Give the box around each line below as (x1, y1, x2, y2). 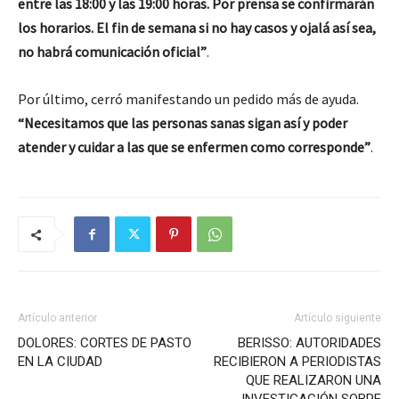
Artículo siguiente (294, 312, 381, 324)
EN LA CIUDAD (18, 354, 102, 370)
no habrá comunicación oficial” (18, 43, 207, 61)
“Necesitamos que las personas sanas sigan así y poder (18, 114, 347, 132)
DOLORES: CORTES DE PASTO (18, 335, 191, 351)
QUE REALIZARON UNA (246, 372, 381, 388)
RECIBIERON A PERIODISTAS (214, 354, 381, 370)
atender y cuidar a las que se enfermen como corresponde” (18, 138, 370, 156)
